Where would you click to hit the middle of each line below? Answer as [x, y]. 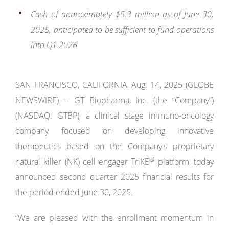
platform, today [184, 162]
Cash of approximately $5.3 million [95, 14]
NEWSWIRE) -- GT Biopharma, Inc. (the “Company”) [114, 100]
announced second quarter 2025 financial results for [114, 177]
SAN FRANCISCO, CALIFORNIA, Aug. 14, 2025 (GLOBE [114, 85]
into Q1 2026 [54, 45]
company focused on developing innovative [114, 131]
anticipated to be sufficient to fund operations [134, 30]
